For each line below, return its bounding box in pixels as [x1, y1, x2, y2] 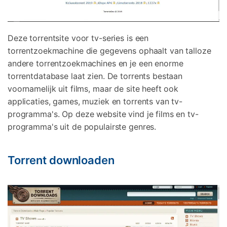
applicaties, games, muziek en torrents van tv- [8, 96, 183, 106]
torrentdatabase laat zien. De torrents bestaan [8, 70, 183, 81]
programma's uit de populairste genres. [8, 121, 157, 132]
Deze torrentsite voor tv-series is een [8, 32, 149, 43]
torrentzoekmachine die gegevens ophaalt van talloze [8, 45, 211, 56]
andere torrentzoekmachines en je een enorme [8, 58, 183, 68]
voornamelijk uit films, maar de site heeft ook [8, 83, 179, 94]
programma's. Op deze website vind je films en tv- [8, 108, 199, 119]
